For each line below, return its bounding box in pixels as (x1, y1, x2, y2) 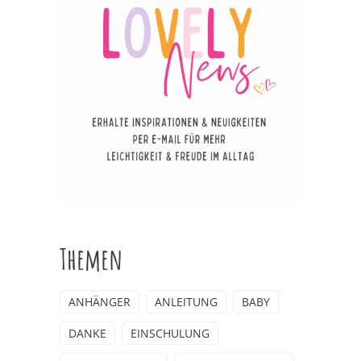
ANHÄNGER (68, 294, 131, 310)
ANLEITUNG (155, 294, 218, 310)
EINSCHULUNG (131, 326, 210, 342)
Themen (60, 240, 122, 278)
